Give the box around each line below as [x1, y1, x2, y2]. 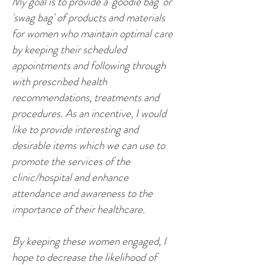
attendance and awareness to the [12, 185, 153, 201]
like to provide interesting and [12, 121, 138, 137]
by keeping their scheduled [12, 41, 127, 57]
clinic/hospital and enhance [12, 169, 128, 185]
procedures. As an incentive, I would [12, 105, 166, 121]
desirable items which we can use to [12, 137, 165, 153]
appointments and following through [12, 57, 166, 73]
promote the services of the [12, 153, 130, 169]
